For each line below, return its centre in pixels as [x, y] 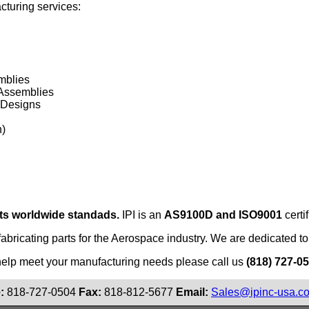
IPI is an [142, 215]
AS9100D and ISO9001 [223, 215]
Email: [193, 292]
